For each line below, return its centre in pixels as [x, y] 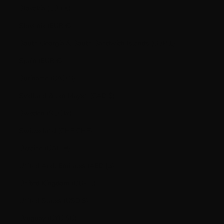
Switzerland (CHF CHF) [84, 130]
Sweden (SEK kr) [67, 113]
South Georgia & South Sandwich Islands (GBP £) [172, 43]
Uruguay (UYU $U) [71, 218]
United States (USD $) [85, 200]
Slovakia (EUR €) [67, 8]
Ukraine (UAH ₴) [67, 148]
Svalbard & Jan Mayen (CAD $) [111, 95]
